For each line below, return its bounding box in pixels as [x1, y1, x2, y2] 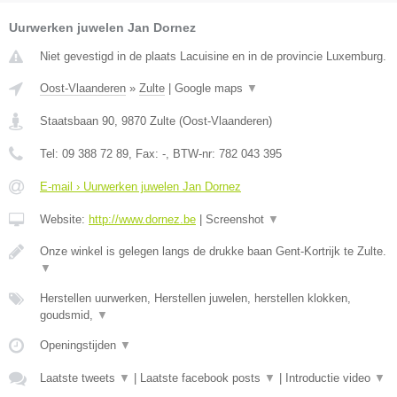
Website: [40, 213, 89, 227]
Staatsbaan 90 [40, 114, 114, 128]
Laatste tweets [40, 371, 119, 385]
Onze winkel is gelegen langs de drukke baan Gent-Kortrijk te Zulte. [40, 245, 386, 259]
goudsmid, [40, 308, 97, 323]
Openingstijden [40, 339, 120, 353]
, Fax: [128, 147, 162, 161]
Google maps [175, 82, 246, 96]
